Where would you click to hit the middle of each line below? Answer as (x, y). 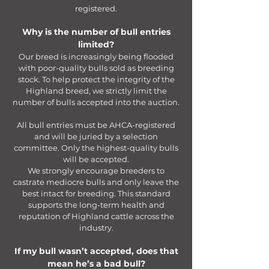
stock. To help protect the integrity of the (96, 79)
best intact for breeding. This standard (96, 193)
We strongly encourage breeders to (96, 171)
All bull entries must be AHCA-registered (96, 125)
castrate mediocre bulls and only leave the (96, 182)
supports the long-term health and (96, 205)
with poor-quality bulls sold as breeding (96, 68)
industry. (96, 228)
